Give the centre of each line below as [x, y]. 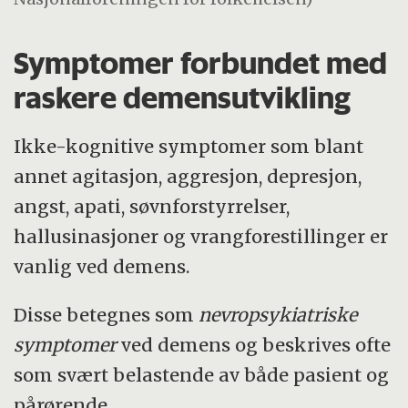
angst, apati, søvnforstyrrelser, [152, 207]
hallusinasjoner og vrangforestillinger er [201, 237]
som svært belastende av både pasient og [202, 375]
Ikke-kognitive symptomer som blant [189, 147]
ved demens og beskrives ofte [254, 345]
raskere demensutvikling [183, 97]
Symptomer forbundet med [201, 62]
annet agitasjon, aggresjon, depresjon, [188, 177]
